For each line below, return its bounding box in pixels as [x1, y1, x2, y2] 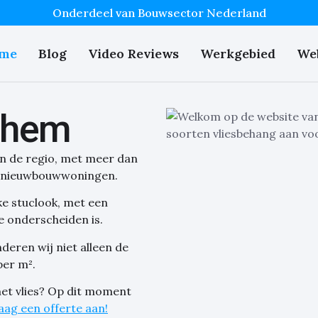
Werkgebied [200, 45, 275, 62]
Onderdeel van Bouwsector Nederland [52, 6, 266, 20]
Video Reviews [88, 45, 179, 62]
